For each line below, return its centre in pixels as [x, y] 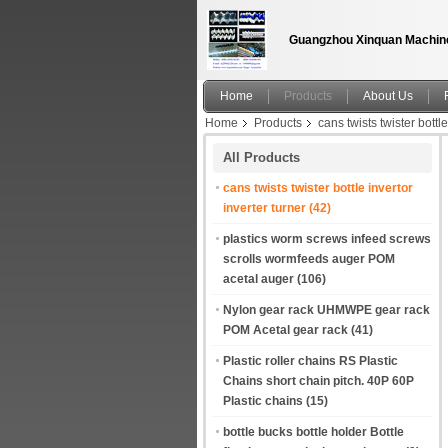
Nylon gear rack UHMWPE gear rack [326, 310]
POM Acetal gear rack [285, 330]
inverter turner [264, 208]
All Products [261, 157]
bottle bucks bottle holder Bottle [313, 432]
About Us [388, 96]
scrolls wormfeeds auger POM [309, 259]
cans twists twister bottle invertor [318, 188]
